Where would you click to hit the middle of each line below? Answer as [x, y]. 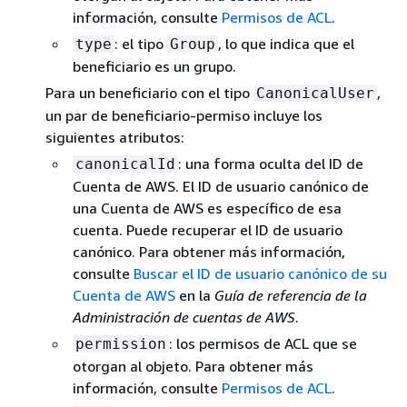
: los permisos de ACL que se [263, 343]
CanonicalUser [315, 93]
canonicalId [125, 164]
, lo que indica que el [286, 44]
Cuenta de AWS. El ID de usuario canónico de [221, 186]
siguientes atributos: [115, 137]
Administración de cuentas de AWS [184, 317]
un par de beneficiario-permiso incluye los [184, 115]
